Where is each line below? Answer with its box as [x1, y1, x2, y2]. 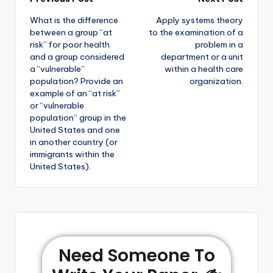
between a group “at [30, 27, 112, 38]
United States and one [30, 124, 120, 136]
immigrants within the [30, 149, 115, 160]
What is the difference [30, 15, 118, 26]
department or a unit [161, 51, 243, 63]
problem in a [195, 39, 243, 51]
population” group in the [30, 112, 126, 124]
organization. [190, 76, 243, 87]
